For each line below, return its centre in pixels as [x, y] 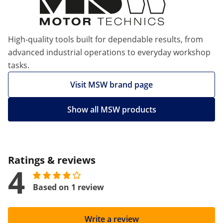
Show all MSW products [111, 110]
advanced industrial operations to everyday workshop [109, 52]
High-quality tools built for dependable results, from [106, 39]
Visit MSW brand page [111, 85]
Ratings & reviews [52, 160]
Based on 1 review [68, 187]
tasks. [19, 65]
